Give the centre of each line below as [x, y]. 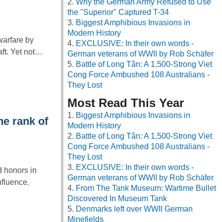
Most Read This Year [126, 103]
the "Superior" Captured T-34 [118, 12]
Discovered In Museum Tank [117, 199]
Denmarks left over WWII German [134, 209]
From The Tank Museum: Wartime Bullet [146, 188]
